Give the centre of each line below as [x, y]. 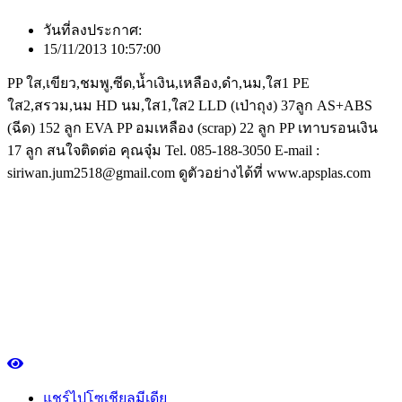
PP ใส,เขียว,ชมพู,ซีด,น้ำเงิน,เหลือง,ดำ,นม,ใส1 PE [158, 83]
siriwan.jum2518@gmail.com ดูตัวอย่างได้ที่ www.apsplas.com [189, 173]
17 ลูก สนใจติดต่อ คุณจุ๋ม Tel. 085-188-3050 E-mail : [163, 151]
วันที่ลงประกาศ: [92, 31]
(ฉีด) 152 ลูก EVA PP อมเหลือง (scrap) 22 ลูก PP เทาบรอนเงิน [192, 128]
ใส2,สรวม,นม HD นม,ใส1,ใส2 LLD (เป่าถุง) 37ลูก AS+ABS [190, 106]
